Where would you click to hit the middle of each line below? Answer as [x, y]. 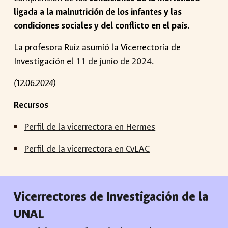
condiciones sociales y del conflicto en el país [101, 26]
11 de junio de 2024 [114, 61]
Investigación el [45, 61]
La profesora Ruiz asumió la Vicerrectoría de [97, 48]
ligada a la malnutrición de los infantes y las [98, 12]
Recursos [31, 105]
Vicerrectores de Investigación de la [111, 197]
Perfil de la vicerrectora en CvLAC [87, 149]
